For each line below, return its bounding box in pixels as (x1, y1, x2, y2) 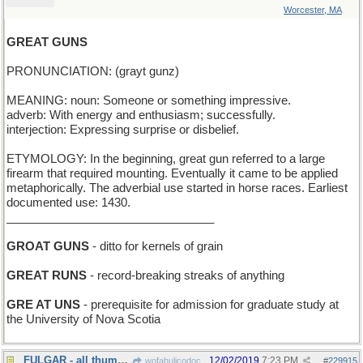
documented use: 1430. (6, 196, 130, 209)
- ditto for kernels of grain (89, 240, 223, 253)
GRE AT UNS (6, 298, 80, 311)
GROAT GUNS (6, 240, 89, 253)
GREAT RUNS (6, 269, 87, 282)
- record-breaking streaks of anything (87, 269, 284, 282)
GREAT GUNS (6, 36, 88, 49)
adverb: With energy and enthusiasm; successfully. (6, 109, 275, 122)
